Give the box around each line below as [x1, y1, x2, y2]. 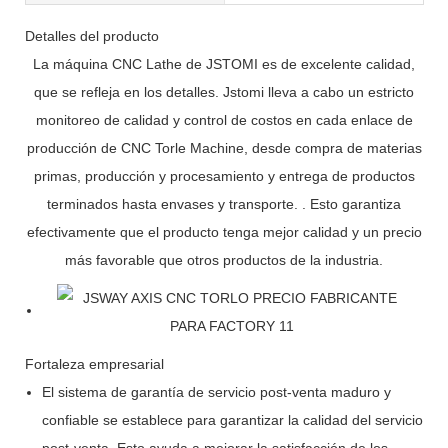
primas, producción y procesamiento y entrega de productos [33, 167, 415, 184]
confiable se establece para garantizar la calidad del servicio [41, 411, 423, 428]
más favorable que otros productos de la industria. [65, 251, 383, 268]
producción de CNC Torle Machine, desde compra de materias [26, 139, 422, 156]
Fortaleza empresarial [25, 355, 164, 372]
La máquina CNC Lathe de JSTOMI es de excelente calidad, [33, 55, 415, 72]
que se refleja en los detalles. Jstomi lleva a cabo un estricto [34, 83, 414, 100]
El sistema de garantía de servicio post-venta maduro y [41, 383, 391, 400]
